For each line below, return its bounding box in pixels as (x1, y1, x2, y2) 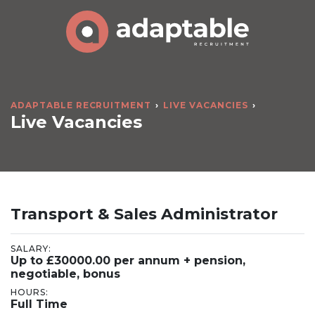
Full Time (11, 297, 67, 311)
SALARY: (11, 243, 51, 254)
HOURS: (11, 286, 49, 297)
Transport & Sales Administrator (11, 205, 278, 224)
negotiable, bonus (11, 266, 120, 281)
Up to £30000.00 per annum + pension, (11, 253, 245, 267)
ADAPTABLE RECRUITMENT (11, 100, 152, 111)
